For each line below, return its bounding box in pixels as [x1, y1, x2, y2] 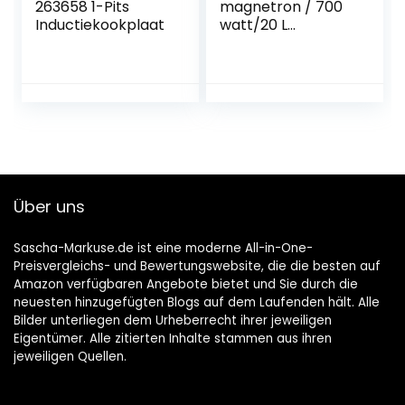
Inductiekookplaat [35, 14, 165, 36]
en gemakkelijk [220, 51, 326, 72]
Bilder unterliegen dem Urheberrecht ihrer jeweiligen [14, 312, 332, 330]
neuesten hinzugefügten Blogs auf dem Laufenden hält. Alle [14, 294, 380, 312]
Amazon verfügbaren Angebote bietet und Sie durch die [14, 276, 358, 294]
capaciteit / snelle [220, 33, 350, 54]
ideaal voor [220, 69, 299, 90]
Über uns [14, 195, 85, 219]
